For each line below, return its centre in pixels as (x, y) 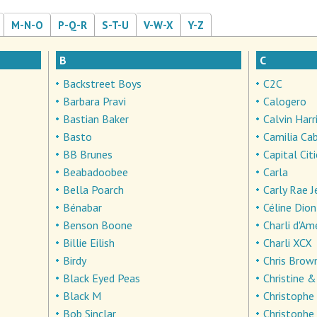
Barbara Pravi (95, 101)
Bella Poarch (94, 190)
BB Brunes (88, 154)
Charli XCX (288, 243)
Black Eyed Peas (102, 278)
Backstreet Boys (103, 83)
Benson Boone (98, 225)
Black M (82, 296)
